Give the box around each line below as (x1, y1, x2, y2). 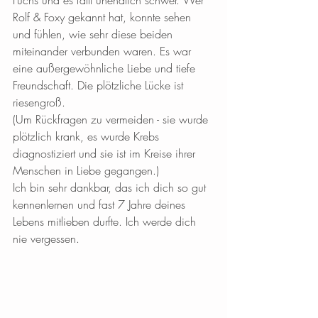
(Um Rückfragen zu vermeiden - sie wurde (13, 111, 212, 127)
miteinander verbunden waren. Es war (13, 43, 194, 59)
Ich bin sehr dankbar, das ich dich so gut (13, 180, 209, 195)
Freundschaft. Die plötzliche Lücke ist (13, 77, 187, 93)
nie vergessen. (13, 231, 79, 246)
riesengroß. (13, 94, 65, 110)
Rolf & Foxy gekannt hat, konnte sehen (13, 9, 194, 25)
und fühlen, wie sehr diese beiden (13, 26, 176, 42)
